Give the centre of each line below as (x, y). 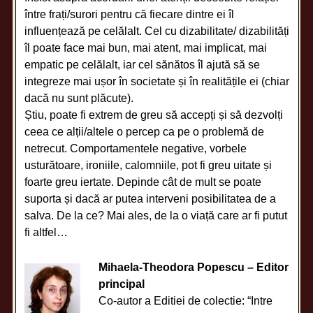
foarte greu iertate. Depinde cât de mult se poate (143, 182)
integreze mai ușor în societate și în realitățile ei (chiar (157, 81)
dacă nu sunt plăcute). (79, 98)
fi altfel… (46, 232)
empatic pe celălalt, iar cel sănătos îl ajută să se (143, 64)
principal (122, 284)
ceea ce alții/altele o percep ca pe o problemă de (145, 131)
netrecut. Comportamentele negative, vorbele (136, 148)
